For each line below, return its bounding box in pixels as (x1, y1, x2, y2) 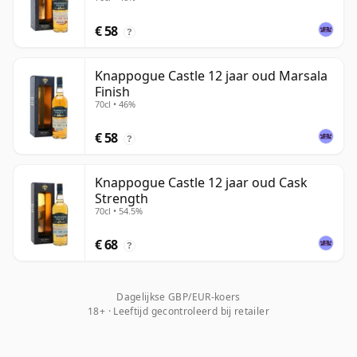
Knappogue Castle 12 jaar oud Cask (95, 174, 308, 192)
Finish (95, 83, 130, 101)
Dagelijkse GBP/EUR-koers (116, 290, 241, 304)
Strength (95, 190, 148, 208)
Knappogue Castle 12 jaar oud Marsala (95, 67, 328, 85)
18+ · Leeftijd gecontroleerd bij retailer (88, 304, 269, 319)
